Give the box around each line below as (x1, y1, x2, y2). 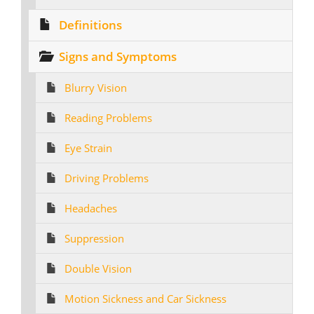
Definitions (59, 17, 122, 33)
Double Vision (64, 261, 132, 275)
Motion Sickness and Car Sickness (64, 292, 226, 306)
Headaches (64, 201, 117, 215)
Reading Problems (64, 111, 152, 125)
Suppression (64, 231, 124, 245)
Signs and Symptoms (59, 48, 177, 64)
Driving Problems (64, 171, 149, 185)
